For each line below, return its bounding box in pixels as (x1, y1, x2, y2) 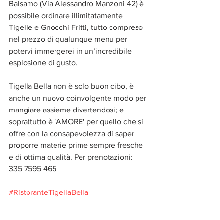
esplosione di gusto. (9, 58, 78, 67)
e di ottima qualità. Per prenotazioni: (9, 152, 135, 161)
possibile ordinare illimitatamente (9, 11, 125, 20)
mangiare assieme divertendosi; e (9, 105, 126, 114)
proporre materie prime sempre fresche (9, 140, 145, 149)
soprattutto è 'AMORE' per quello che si (9, 117, 145, 126)
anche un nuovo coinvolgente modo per (9, 93, 148, 102)
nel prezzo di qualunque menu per (9, 34, 129, 43)
